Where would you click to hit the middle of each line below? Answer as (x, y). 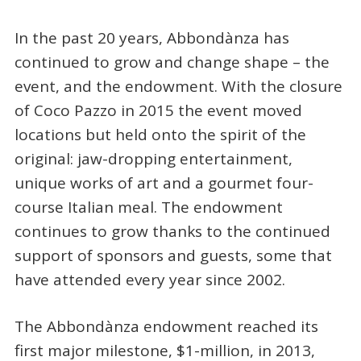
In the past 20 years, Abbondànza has (151, 37)
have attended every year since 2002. (149, 279)
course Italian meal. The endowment (148, 207)
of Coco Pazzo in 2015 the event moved (158, 110)
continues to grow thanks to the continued (172, 231)
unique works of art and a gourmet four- (164, 183)
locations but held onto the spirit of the (160, 134)
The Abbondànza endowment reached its (166, 327)
